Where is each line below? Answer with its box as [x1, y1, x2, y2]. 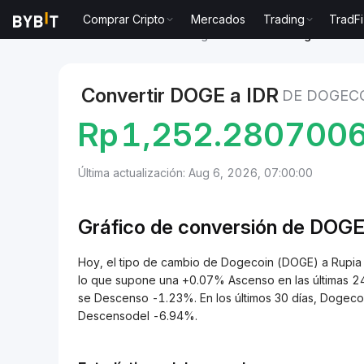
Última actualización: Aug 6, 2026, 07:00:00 [78, 166, 313, 180]
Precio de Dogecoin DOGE [128, 28, 275, 41]
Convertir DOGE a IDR [81, 84, 279, 107]
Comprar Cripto [83, 12, 166, 26]
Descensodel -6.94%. [78, 309, 197, 323]
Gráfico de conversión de [78, 215, 310, 239]
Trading [263, 12, 305, 26]
